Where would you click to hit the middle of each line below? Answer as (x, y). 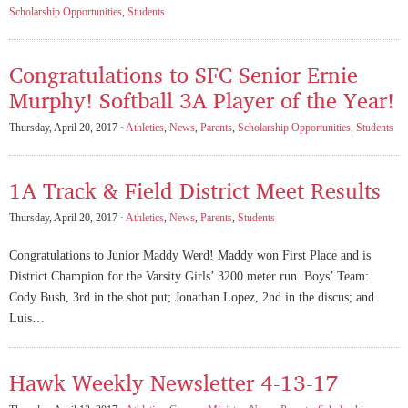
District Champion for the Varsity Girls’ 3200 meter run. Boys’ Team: (189, 276)
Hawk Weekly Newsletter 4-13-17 (174, 382)
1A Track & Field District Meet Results (195, 190)
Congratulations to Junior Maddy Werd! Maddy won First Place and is (190, 255)
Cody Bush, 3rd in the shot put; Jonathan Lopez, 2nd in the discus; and (192, 297)
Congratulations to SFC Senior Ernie (184, 74)
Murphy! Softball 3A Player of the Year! (202, 100)
